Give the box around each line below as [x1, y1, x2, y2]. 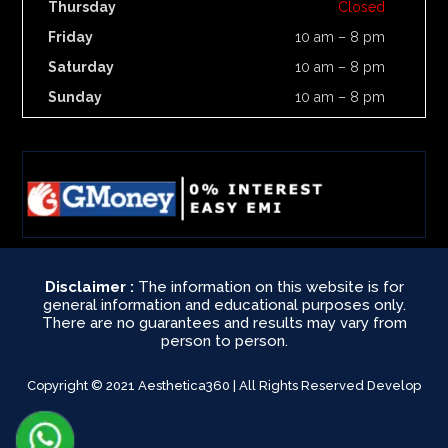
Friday [48, 29, 94, 46]
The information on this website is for [133, 278, 404, 297]
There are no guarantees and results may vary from [41, 314, 407, 333]
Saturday [48, 59, 115, 76]
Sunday [48, 89, 103, 106]
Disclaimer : [44, 278, 134, 297]
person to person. [160, 332, 288, 351]
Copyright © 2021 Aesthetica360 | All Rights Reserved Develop [27, 378, 421, 394]
